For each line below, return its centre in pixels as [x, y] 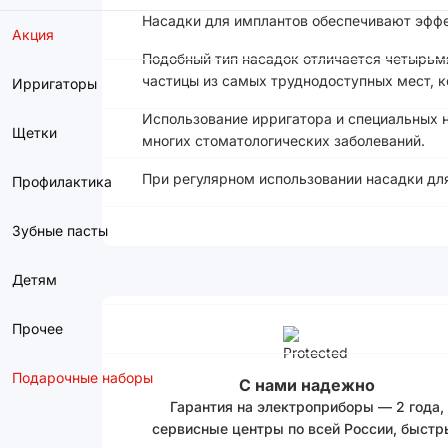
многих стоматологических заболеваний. [283, 140]
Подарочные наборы [82, 377]
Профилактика [62, 181]
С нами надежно [307, 385]
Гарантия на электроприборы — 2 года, [307, 406]
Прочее [37, 328]
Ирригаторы [54, 83]
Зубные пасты [60, 230]
